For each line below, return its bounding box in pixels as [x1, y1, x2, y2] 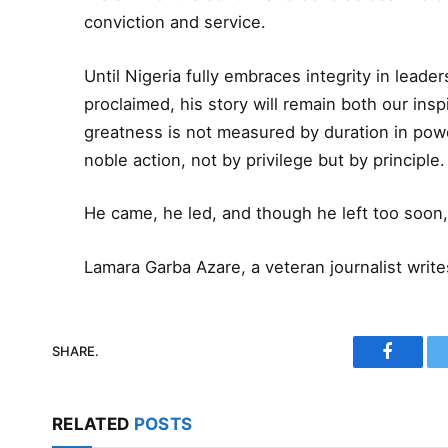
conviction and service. [84, 12, 267, 33]
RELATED [52, 413, 134, 434]
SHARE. [52, 343, 99, 360]
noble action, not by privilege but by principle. [84, 149, 446, 170]
